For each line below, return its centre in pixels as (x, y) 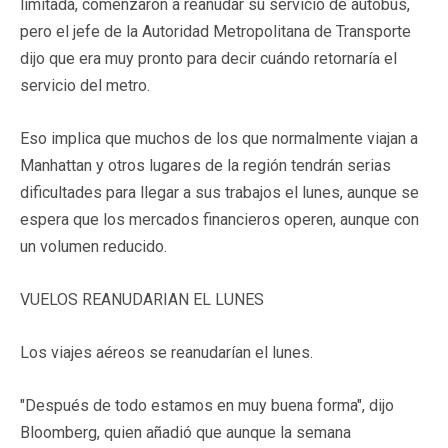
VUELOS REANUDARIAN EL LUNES (142, 299)
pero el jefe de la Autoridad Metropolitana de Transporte (215, 31)
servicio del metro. (85, 85)
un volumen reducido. (93, 246)
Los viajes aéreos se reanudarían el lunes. (166, 352)
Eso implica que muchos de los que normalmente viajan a (219, 138)
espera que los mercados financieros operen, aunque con (219, 219)
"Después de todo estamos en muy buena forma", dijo (207, 405)
